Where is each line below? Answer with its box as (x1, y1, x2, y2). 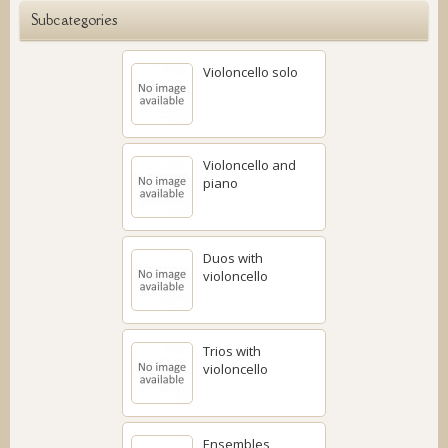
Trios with (203, 342, 261, 360)
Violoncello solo (203, 63, 298, 81)
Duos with (203, 249, 263, 267)
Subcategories (31, 10, 117, 29)
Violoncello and (203, 156, 296, 174)
